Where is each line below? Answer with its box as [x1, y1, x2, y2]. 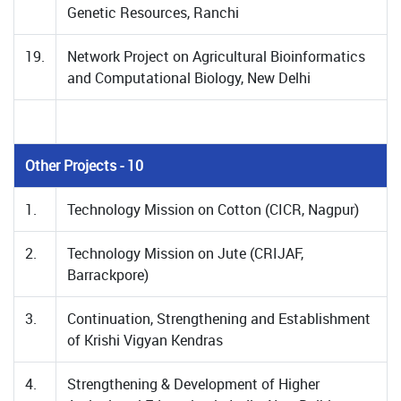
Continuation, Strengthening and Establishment [67, 309, 371, 328]
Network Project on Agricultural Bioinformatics [67, 47, 365, 66]
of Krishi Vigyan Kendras [67, 330, 223, 350]
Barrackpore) [67, 265, 149, 285]
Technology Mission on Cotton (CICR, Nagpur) [67, 200, 359, 219]
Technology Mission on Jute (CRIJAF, [67, 243, 303, 263]
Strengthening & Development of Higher [67, 374, 320, 394]
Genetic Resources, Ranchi [67, 3, 239, 22]
